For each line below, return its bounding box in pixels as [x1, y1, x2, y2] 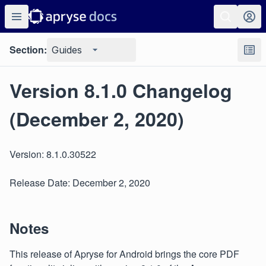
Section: [9, 43, 47, 56]
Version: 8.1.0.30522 [9, 147, 96, 161]
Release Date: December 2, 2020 [9, 176, 150, 189]
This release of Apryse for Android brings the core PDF [9, 247, 239, 261]
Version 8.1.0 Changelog [9, 77, 232, 104]
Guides [52, 44, 82, 56]
